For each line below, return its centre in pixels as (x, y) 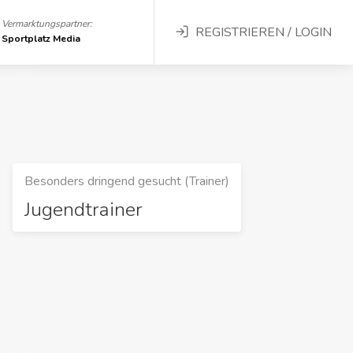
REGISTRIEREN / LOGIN (264, 32)
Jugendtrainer (84, 210)
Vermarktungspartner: (47, 24)
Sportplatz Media (41, 39)
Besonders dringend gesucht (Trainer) (127, 181)
